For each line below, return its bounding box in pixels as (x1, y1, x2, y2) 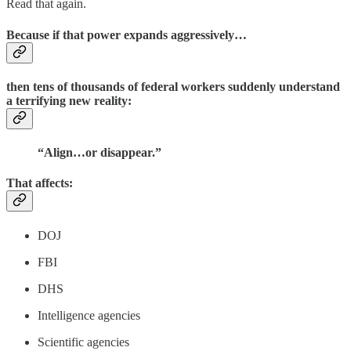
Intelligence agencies (38, 308, 140, 322)
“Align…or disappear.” (38, 146, 161, 160)
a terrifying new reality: (6, 93, 132, 107)
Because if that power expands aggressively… (6, 27, 247, 42)
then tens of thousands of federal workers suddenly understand (6, 79, 340, 93)
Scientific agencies (38, 335, 129, 349)
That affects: (6, 176, 73, 190)
